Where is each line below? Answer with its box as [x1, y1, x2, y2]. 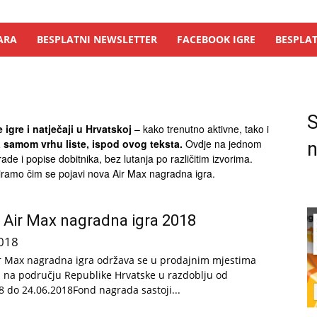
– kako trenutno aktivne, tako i [134, 122, 269, 136]
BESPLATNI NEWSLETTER [37, 33, 157, 46]
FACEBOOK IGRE [177, 33, 255, 46]
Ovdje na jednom [183, 137, 262, 151]
